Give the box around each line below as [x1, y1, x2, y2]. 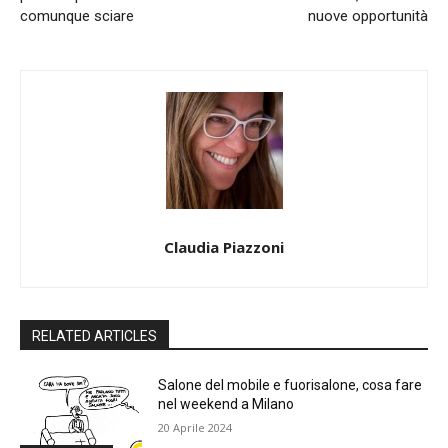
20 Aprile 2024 [158, 419, 233, 435]
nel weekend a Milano [158, 395, 295, 412]
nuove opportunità [307, 6, 428, 25]
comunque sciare [20, 6, 134, 25]
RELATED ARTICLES [32, 327, 157, 344]
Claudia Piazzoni [164, 236, 284, 257]
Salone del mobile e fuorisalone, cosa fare [158, 376, 423, 393]
